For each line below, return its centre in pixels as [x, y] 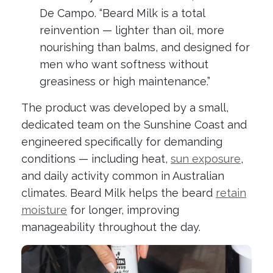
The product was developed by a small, [125, 107]
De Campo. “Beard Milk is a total [122, 13]
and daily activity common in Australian [123, 175]
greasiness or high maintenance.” [125, 81]
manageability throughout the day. [111, 227]
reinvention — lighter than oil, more [132, 30]
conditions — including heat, [96, 158]
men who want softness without [124, 64]
